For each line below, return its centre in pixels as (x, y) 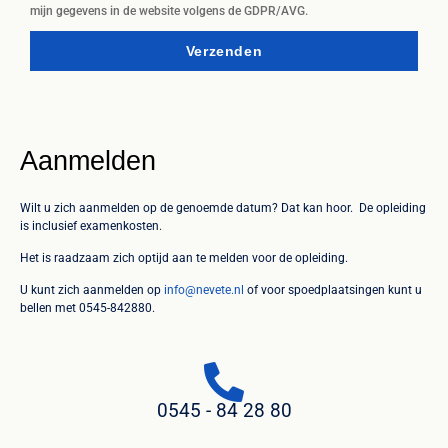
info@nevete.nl (204, 290)
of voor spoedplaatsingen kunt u (333, 290)
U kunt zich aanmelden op (92, 290)
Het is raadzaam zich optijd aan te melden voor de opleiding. (184, 257)
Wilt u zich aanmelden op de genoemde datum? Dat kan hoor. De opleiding (223, 207)
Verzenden (224, 50)
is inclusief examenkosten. (92, 225)
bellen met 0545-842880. (87, 308)
